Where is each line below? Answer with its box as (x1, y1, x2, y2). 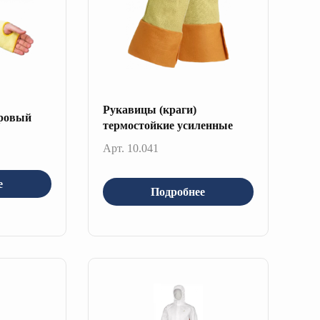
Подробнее (151, 185, 206, 198)
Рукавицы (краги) (102, 104, 196, 116)
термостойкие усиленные (102, 119, 233, 131)
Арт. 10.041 (102, 142, 159, 154)
